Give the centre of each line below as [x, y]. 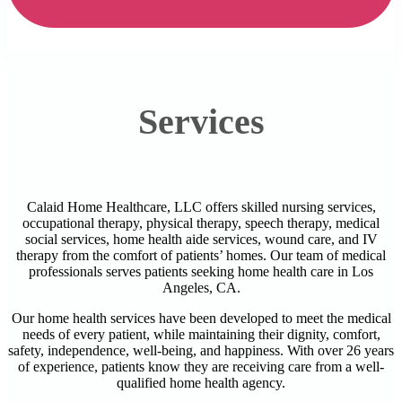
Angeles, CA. [201, 288]
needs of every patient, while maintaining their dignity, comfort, [201, 334]
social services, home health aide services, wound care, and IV [201, 239]
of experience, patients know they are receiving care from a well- [201, 367]
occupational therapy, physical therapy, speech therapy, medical [201, 223]
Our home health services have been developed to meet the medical [201, 318]
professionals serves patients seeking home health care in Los [201, 271]
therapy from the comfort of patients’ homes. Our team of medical [201, 255]
